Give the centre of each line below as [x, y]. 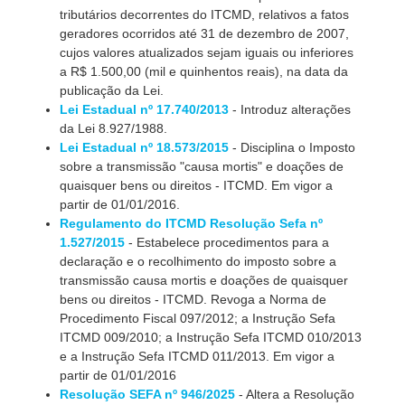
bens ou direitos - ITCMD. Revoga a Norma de [193, 299]
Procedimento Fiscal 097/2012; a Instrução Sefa [198, 318]
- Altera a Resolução [295, 394]
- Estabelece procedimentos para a [227, 242]
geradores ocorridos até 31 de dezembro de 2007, [205, 33]
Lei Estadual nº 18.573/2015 [145, 147]
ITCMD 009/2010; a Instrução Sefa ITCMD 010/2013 [211, 337]
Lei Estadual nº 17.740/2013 [145, 109]
